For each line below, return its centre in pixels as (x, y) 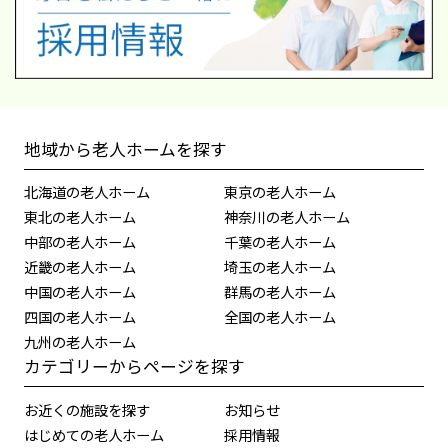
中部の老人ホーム (79, 242)
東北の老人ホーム (79, 217)
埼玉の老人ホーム (280, 267)
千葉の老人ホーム (280, 242)
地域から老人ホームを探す (125, 148)
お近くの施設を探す (86, 409)
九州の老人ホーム (79, 342)
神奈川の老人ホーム (287, 217)
